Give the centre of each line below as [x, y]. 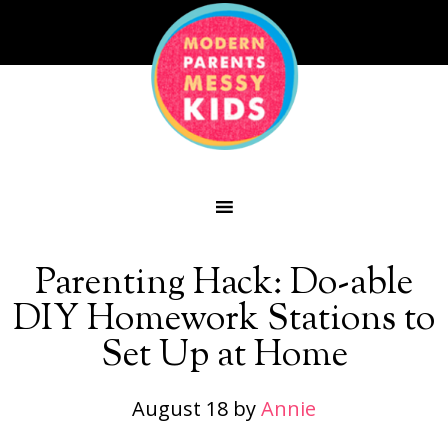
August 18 [180, 408]
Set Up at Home [224, 356]
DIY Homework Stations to [224, 320]
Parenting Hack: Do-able [224, 284]
